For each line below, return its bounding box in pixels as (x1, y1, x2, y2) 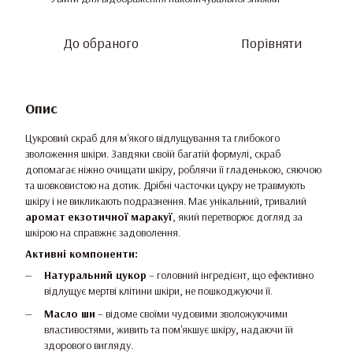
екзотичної (68, 210, 128, 225)
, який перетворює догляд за (173, 210, 303, 225)
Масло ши (44, 306, 95, 321)
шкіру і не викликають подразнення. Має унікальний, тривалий (25, 194, 307, 209)
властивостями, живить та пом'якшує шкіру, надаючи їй (44, 321, 293, 336)
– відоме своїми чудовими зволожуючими (95, 306, 288, 321)
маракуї (131, 210, 173, 225)
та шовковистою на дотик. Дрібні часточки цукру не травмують (25, 178, 305, 193)
